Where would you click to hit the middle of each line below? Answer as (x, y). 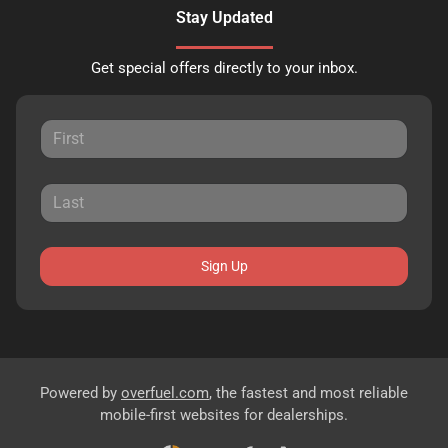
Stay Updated (224, 17)
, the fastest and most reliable (308, 393)
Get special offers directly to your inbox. (224, 67)
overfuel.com (165, 393)
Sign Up (224, 266)
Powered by (80, 393)
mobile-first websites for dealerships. (224, 415)
